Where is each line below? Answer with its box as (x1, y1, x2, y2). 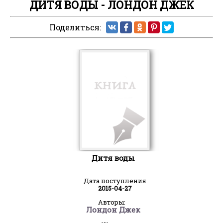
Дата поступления (84, 176, 146, 185)
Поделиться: (49, 22, 101, 33)
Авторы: (98, 197, 125, 207)
